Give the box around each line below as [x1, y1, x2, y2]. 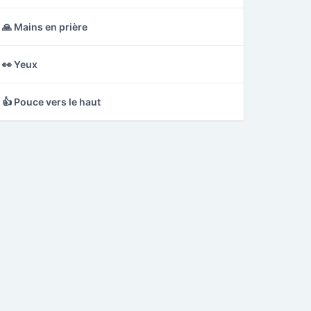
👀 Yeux [2, 58, 37, 70]
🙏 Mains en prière [2, 21, 87, 33]
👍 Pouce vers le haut [2, 96, 101, 108]
